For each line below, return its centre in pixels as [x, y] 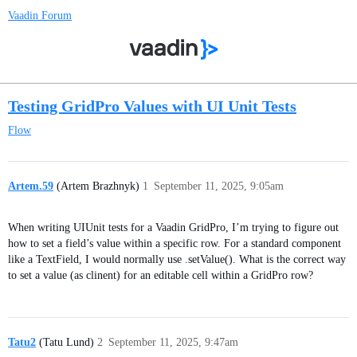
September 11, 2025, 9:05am [219, 186]
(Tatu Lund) [65, 342]
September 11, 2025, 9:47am [173, 342]
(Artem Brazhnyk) [96, 186]
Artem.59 [31, 186]
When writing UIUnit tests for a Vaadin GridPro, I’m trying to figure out [173, 227]
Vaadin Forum [40, 16]
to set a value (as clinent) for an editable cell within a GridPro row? [161, 275]
